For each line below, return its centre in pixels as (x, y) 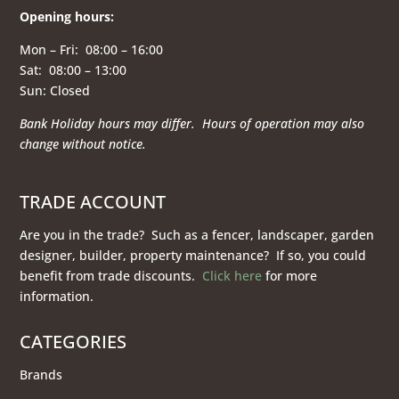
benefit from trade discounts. (111, 276)
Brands (41, 375)
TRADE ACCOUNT (95, 202)
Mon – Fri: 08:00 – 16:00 (92, 50)
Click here (232, 276)
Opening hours (65, 17)
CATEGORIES (73, 342)
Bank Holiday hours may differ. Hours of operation (167, 124)
